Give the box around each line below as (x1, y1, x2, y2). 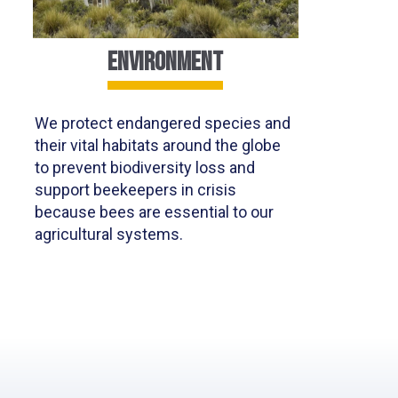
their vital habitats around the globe (34, 136, 281, 155)
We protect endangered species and (34, 114, 291, 133)
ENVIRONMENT (107, 46, 224, 79)
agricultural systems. (34, 225, 190, 244)
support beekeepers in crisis (34, 180, 236, 200)
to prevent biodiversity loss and (34, 158, 255, 178)
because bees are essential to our (34, 203, 274, 222)
